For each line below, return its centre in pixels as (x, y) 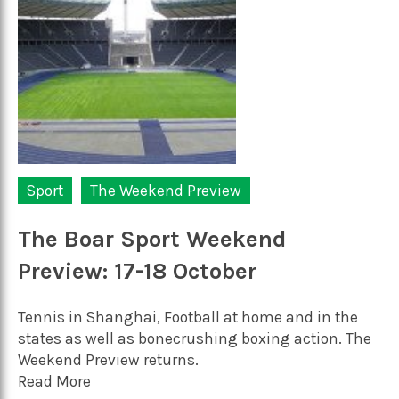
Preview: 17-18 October (137, 271)
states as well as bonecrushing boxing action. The (195, 339)
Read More (54, 382)
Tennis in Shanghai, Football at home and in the (188, 318)
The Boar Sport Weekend (152, 239)
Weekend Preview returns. (108, 360)
